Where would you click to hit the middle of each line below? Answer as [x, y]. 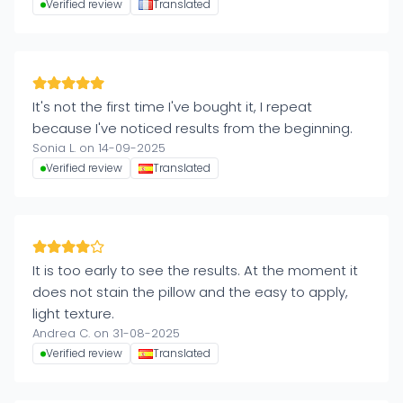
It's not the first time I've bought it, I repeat [172, 107]
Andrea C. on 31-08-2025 [106, 333]
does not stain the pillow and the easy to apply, [190, 292]
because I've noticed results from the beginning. [193, 128]
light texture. [73, 313]
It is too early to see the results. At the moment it [195, 270]
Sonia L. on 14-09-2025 [99, 148]
